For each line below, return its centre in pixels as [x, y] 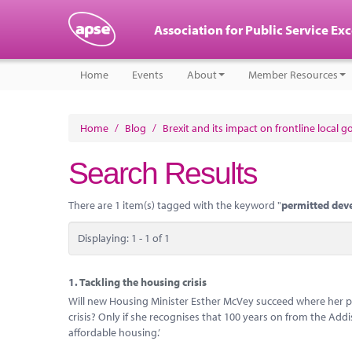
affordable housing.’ [114, 332]
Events [148, 75]
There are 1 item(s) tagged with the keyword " [175, 205]
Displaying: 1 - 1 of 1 [123, 238]
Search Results [163, 173]
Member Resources [293, 75]
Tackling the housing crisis [143, 282]
